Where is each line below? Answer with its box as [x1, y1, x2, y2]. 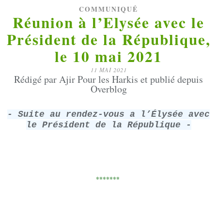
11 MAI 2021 [90, 66, 127, 74]
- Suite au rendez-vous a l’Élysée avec [7, 109, 210, 119]
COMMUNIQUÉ [79, 4, 138, 14]
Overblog [90, 82, 127, 95]
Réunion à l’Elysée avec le [13, 11, 204, 33]
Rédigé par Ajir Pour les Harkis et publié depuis [14, 73, 203, 86]
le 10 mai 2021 [55, 45, 162, 67]
